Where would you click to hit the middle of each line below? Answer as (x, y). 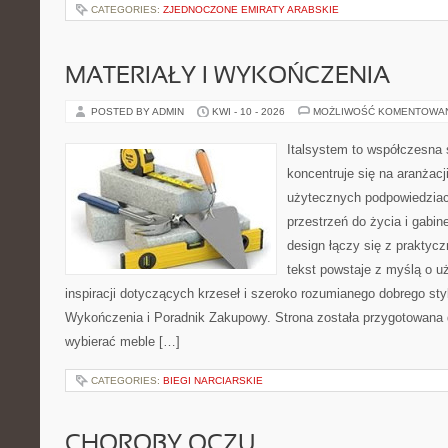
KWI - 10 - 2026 (248, 111)
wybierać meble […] (122, 341)
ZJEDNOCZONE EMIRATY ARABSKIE (251, 9)
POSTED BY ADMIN (139, 111)
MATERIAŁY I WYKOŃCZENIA (227, 77)
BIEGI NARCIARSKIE (213, 380)
